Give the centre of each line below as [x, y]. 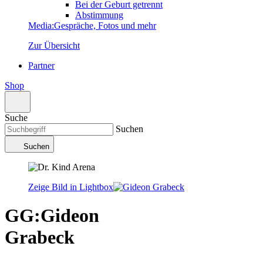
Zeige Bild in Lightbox [71, 187]
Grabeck [40, 237]
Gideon [70, 216]
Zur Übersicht [54, 45]
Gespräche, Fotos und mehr [105, 26]
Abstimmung [99, 15]
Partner [41, 65]
